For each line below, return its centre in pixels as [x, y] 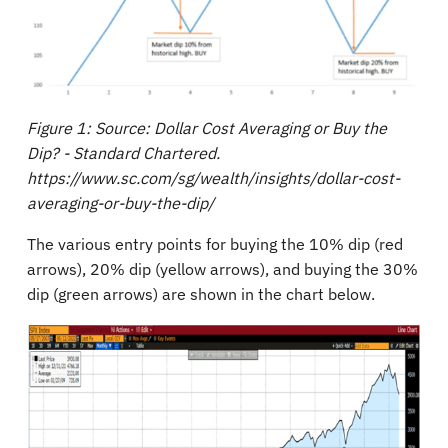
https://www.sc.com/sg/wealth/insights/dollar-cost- [213, 178]
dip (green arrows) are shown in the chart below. [201, 294]
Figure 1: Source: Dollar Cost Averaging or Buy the [207, 128]
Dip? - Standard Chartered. [123, 153]
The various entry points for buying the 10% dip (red [215, 244]
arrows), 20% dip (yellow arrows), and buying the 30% [222, 269]
